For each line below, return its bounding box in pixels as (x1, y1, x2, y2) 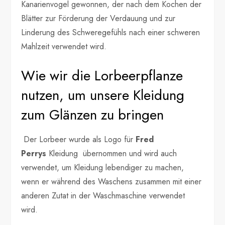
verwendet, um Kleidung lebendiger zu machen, (21, 162, 184, 174)
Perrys (21, 148, 47, 160)
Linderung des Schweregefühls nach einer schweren (21, 27, 200, 39)
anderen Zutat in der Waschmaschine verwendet (21, 190, 185, 202)
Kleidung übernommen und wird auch (46, 148, 177, 160)
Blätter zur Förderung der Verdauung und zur (21, 13, 176, 25)
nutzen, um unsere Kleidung (21, 85, 185, 106)
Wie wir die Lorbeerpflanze (21, 65, 183, 86)
